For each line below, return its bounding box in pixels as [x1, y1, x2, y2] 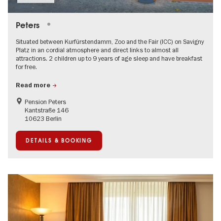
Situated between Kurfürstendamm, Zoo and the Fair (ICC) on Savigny [16, 37, 204, 46]
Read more [16, 81, 50, 89]
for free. [16, 63, 37, 71]
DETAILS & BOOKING [26, 137, 92, 144]
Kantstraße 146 [24, 106, 69, 114]
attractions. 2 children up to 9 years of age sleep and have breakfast [16, 54, 202, 63]
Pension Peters [24, 97, 66, 106]
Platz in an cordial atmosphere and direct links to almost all [16, 46, 179, 54]
